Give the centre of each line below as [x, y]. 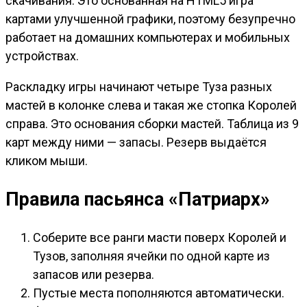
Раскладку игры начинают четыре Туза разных [139, 87]
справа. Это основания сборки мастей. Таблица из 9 [152, 124]
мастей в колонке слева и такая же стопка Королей [151, 106]
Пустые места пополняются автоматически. [159, 293]
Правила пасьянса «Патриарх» [138, 199]
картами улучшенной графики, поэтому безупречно [150, 19]
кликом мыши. [47, 161]
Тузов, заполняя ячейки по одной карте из [151, 256]
